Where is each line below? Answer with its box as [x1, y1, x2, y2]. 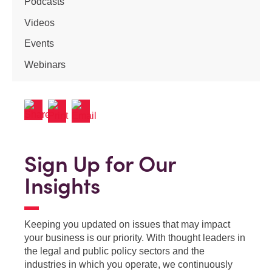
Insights [24, 172, 100, 200]
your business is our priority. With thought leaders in [24, 233, 245, 243]
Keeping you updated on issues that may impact [24, 219, 230, 230]
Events [24, 38, 54, 49]
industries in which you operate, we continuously [24, 259, 233, 270]
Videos [24, 17, 55, 28]
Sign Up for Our [24, 150, 176, 178]
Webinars [24, 59, 66, 70]
